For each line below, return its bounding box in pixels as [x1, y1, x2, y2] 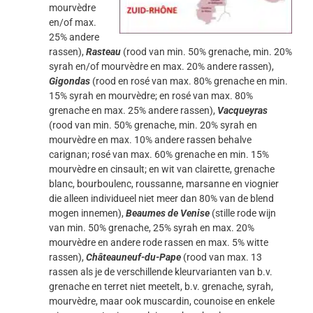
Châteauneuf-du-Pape [86, 252, 181, 263]
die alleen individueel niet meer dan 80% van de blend [49, 193, 274, 205]
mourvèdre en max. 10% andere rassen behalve [49, 134, 252, 146]
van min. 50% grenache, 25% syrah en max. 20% [49, 222, 254, 234]
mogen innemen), [49, 208, 126, 219]
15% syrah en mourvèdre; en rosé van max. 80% [49, 90, 253, 102]
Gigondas [49, 75, 90, 87]
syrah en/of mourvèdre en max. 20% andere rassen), [49, 61, 274, 73]
